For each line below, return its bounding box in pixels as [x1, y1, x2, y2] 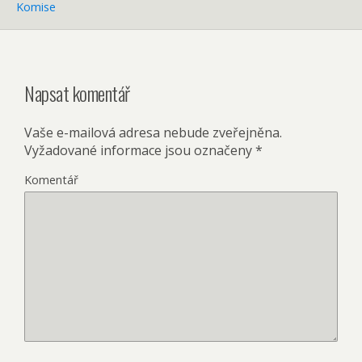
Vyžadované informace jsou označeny [24, 141, 255, 159]
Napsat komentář [24, 78, 130, 107]
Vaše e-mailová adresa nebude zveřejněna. [24, 123, 282, 141]
